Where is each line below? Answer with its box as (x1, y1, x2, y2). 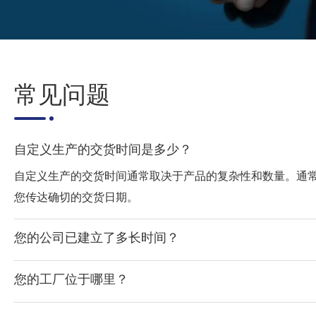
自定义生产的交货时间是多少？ (14, 142, 192, 157)
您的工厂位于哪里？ (14, 272, 128, 286)
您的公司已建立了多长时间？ (14, 230, 179, 245)
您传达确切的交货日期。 (14, 191, 138, 204)
